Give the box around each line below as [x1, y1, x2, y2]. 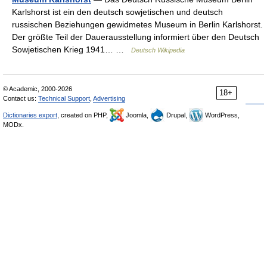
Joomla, [124, 111, 150, 119]
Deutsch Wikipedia [131, 46, 185, 54]
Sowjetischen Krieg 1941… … [12, 45, 131, 55]
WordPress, [203, 111, 240, 119]
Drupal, [164, 111, 189, 119]
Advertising [93, 95, 125, 103]
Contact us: [3, 95, 38, 103]
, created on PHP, [57, 111, 110, 119]
